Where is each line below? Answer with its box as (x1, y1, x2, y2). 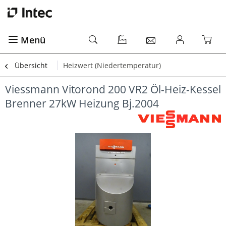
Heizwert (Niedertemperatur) (63, 61, 161, 70)
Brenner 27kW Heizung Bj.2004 (5, 96, 159, 110)
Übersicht (15, 61, 47, 70)
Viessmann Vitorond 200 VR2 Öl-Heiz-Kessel (5, 82, 221, 96)
